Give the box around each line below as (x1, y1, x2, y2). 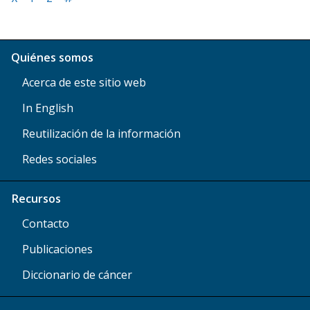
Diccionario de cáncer (22, 266, 132, 282)
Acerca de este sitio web (22, 74, 146, 90)
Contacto (22, 215, 69, 231)
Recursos (11, 190, 61, 206)
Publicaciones (22, 241, 93, 257)
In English (22, 100, 73, 116)
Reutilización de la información (22, 125, 181, 141)
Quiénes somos (11, 49, 93, 65)
